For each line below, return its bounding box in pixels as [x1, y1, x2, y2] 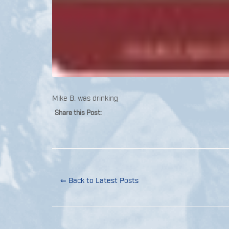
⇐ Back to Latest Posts [60, 176, 139, 185]
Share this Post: [55, 108, 102, 116]
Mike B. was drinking [52, 94, 118, 102]
